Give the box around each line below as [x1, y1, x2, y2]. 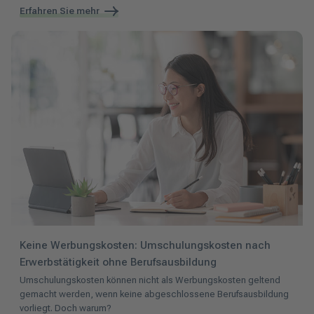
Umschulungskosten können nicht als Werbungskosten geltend [20, 274, 280, 285]
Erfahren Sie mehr [20, 5, 102, 16]
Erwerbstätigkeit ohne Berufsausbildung [20, 255, 217, 268]
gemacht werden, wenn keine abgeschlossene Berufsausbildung [20, 288, 289, 299]
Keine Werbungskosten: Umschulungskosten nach [20, 238, 271, 252]
